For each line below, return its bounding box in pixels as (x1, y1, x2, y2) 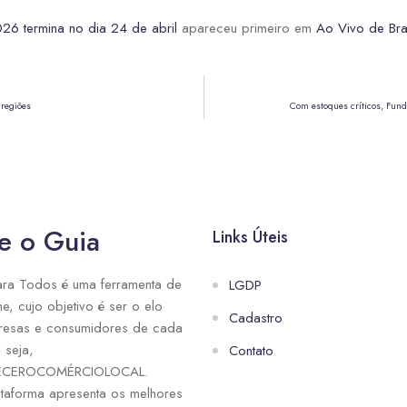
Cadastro (229, 308, 283, 328)
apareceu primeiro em (177, 18, 316, 38)
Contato (229, 341, 273, 361)
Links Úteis (213, 225, 288, 249)
